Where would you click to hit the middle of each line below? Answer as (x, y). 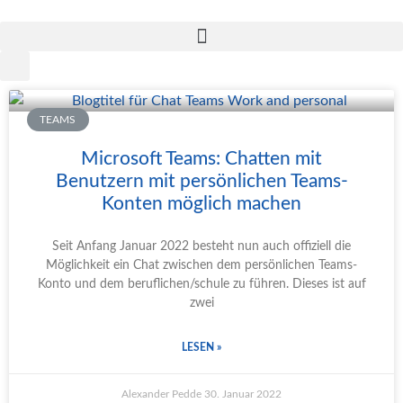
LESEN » (201, 347)
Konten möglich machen (201, 204)
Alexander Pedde (163, 394)
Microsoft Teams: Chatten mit (201, 159)
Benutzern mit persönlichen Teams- (201, 181)
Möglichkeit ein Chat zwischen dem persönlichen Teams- (201, 265)
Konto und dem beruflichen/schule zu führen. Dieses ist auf (201, 284)
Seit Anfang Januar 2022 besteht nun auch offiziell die (201, 246)
